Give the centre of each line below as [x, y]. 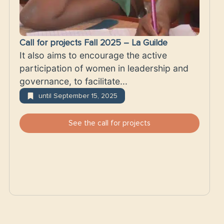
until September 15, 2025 [78, 96]
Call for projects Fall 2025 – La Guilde [93, 43]
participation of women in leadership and [104, 68]
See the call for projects [109, 123]
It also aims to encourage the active [93, 55]
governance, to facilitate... [73, 81]
